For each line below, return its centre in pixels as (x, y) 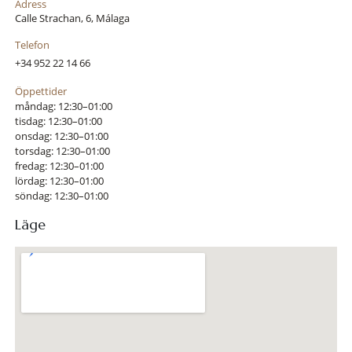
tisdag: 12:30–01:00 (58, 121)
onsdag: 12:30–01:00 (61, 136)
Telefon (32, 45)
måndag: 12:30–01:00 (63, 106)
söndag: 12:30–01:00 (61, 196)
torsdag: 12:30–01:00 (62, 151)
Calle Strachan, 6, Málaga (72, 18)
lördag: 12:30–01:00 (59, 181)
